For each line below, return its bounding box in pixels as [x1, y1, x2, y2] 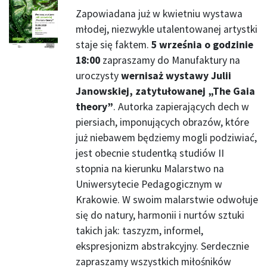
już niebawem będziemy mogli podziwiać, [76, 131, 257, 145]
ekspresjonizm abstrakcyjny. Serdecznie [76, 240, 249, 253]
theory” [76, 100, 113, 114]
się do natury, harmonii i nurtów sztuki [76, 209, 244, 222]
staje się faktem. [76, 38, 151, 52]
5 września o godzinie [151, 38, 253, 52]
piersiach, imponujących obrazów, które [76, 116, 249, 129]
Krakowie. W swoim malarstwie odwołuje [76, 193, 258, 207]
